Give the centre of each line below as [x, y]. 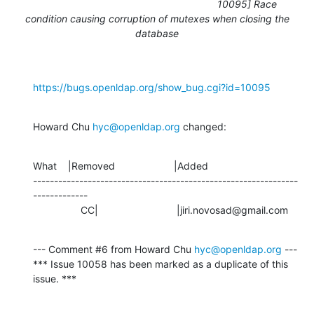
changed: [203, 126]
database [157, 33]
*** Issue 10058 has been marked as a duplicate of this [161, 264]
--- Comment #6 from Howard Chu [114, 249]
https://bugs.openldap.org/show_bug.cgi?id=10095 [152, 87]
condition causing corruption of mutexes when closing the [157, 18]
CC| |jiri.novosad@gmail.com [184, 210]
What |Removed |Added [121, 165]
